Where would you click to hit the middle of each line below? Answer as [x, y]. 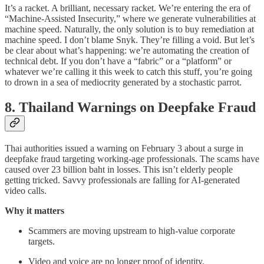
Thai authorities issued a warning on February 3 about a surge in [124, 148]
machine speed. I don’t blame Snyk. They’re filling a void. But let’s [130, 40]
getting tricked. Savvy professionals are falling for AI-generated [122, 180]
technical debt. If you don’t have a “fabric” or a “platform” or [118, 61]
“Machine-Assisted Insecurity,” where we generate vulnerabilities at [130, 19]
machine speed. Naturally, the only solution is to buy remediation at [129, 29]
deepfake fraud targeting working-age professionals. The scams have [132, 159]
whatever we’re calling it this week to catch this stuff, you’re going [128, 72]
